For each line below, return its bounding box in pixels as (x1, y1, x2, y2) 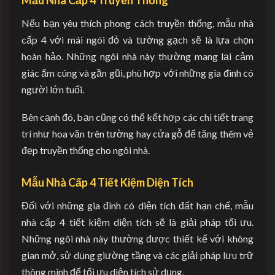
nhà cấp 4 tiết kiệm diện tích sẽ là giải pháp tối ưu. (21, 215, 254, 228)
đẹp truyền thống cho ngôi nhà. (21, 144, 150, 156)
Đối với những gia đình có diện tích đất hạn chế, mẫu (21, 199, 254, 211)
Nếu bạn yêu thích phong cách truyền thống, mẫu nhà (21, 17, 254, 29)
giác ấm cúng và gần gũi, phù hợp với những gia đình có (21, 66, 254, 79)
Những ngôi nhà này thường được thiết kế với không (21, 232, 254, 244)
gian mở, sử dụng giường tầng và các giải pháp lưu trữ (21, 249, 254, 261)
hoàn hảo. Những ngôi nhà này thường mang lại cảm (21, 50, 254, 62)
